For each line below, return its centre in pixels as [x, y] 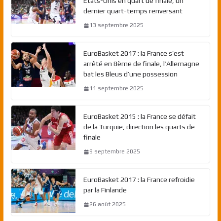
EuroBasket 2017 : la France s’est [133, 54]
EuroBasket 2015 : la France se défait [139, 117]
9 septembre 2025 [114, 152]
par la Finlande [105, 190]
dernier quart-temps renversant [133, 11]
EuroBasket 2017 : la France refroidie [139, 180]
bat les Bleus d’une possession [130, 74]
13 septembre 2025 [116, 25]
